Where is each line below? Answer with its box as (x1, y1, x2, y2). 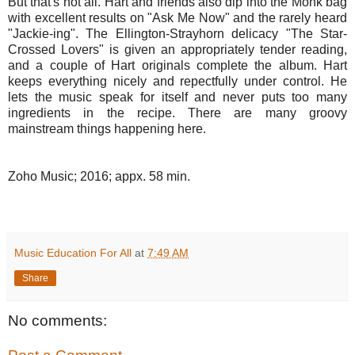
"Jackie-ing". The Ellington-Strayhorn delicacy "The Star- (8, 27, 347, 41)
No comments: (8, 312, 107, 330)
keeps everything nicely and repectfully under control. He (8, 74, 347, 89)
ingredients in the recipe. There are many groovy (8, 106, 347, 120)
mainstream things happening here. (8, 122, 206, 136)
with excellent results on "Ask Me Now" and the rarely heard (8, 11, 347, 25)
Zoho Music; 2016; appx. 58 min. (8, 170, 190, 184)
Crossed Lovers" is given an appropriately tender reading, (8, 43, 347, 57)
